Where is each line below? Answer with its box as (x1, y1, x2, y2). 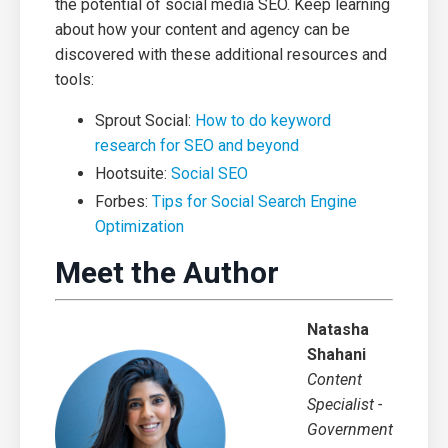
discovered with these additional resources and (55, 44, 387, 64)
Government (307, 420, 393, 439)
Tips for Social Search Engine (152, 192, 357, 211)
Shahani (307, 345, 366, 364)
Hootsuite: (95, 163, 171, 183)
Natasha (307, 320, 369, 339)
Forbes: (95, 192, 152, 211)
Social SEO (171, 163, 248, 183)
